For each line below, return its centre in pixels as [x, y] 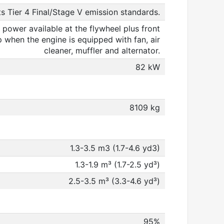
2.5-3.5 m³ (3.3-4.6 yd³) [114, 181]
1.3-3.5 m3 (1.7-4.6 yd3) [115, 148]
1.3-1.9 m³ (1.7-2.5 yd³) [117, 164]
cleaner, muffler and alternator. [102, 50]
